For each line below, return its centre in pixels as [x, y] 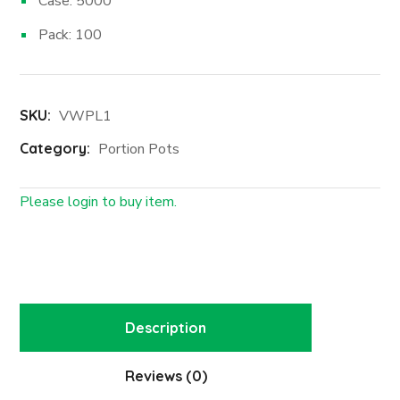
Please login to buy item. [99, 201]
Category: [57, 148]
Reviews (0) [166, 375]
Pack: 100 [71, 34]
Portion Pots [139, 149]
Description [166, 327]
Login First [80, 237]
